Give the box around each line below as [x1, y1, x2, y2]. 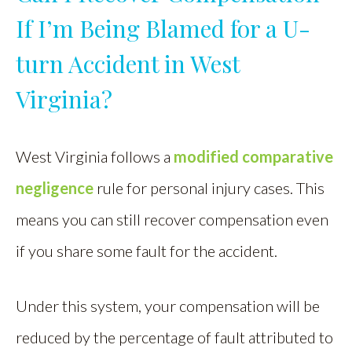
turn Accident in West [16, 48, 240, 80]
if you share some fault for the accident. [16, 241, 277, 261]
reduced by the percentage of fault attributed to [16, 328, 333, 347]
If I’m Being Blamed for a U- [16, 13, 310, 45]
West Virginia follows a [16, 147, 174, 167]
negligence [16, 178, 93, 198]
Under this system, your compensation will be [16, 296, 320, 316]
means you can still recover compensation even [16, 210, 328, 229]
